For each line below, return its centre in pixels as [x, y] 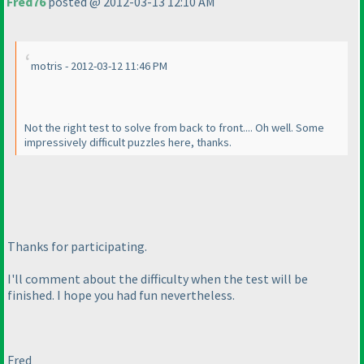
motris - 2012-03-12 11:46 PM [99, 66]
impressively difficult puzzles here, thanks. [128, 143]
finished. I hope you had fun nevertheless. [121, 295]
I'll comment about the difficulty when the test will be [158, 278]
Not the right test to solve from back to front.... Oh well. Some [174, 128]
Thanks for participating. [77, 246]
